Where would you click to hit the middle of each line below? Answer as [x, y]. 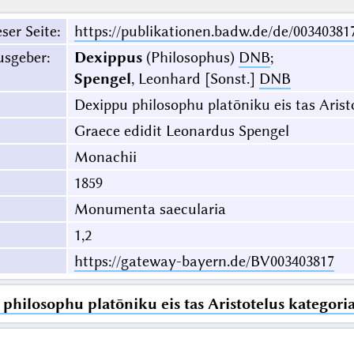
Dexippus [108, 58]
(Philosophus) [190, 58]
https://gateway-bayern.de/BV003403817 [204, 262]
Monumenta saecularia [150, 209]
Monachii [105, 157]
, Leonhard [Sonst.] [195, 79]
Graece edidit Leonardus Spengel [181, 131]
